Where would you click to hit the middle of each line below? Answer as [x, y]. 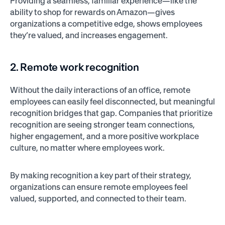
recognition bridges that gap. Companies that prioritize [111, 113]
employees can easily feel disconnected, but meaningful [112, 102]
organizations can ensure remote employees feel [99, 187]
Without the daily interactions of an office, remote [100, 90]
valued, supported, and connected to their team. [98, 198]
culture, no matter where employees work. [88, 148]
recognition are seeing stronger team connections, [102, 125]
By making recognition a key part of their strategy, [100, 175]
